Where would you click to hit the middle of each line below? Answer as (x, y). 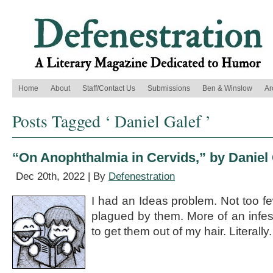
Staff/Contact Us (109, 88)
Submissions (169, 88)
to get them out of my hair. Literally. (182, 231)
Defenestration (142, 176)
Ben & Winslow (227, 88)
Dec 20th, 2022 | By (62, 176)
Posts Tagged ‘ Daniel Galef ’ (112, 121)
